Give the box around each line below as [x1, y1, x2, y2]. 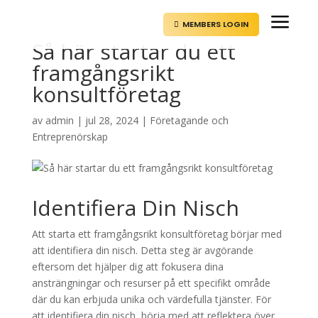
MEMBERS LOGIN [182, 18, 248, 30]
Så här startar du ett [31, 37, 236, 66]
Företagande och [149, 114, 229, 127]
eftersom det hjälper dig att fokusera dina [31, 260, 224, 273]
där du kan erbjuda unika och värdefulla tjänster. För [31, 292, 271, 306]
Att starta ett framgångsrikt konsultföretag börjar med [31, 227, 282, 241]
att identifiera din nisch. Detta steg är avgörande [31, 243, 253, 257]
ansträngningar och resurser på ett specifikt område [31, 276, 270, 290]
